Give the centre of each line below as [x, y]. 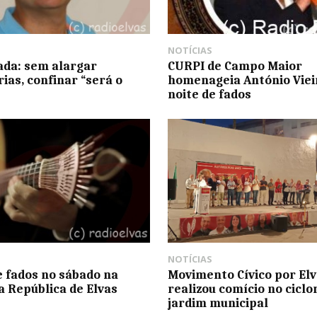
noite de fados [209, 94]
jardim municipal [218, 302]
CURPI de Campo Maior [235, 66]
